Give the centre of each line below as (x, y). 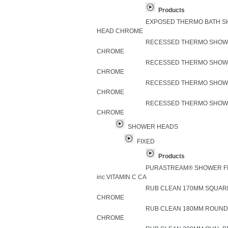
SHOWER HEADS (153, 127)
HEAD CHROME (120, 31)
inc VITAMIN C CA (122, 177)
